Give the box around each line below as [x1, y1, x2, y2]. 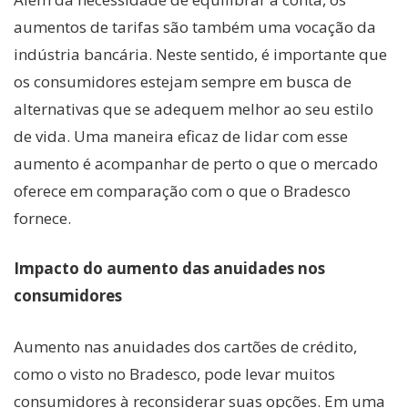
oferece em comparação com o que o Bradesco [14, 179, 351, 201]
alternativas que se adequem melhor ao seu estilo [14, 97, 373, 119]
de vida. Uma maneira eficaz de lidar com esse [14, 125, 348, 147]
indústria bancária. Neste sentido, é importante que [14, 43, 387, 65]
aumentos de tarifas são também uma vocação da [14, 15, 376, 37]
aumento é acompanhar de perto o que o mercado [14, 152, 378, 174]
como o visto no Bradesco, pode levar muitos [14, 362, 335, 384]
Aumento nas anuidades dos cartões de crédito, [14, 335, 357, 357]
